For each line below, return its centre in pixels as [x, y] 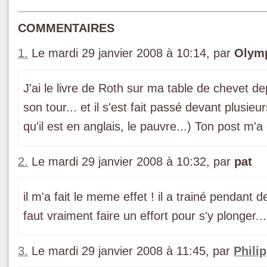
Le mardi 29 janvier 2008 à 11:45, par [131, 251]
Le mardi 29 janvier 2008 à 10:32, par [131, 162]
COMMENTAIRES [66, 28]
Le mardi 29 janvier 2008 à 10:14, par [131, 53]
